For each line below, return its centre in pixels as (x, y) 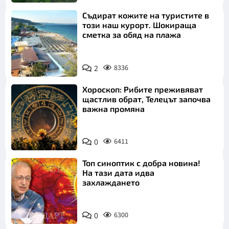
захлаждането (111, 182)
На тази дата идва (119, 172)
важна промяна (114, 108)
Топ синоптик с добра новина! (142, 163)
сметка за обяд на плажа (132, 35)
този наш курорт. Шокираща (140, 25)
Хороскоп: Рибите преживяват (143, 89)
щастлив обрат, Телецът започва (147, 99)
